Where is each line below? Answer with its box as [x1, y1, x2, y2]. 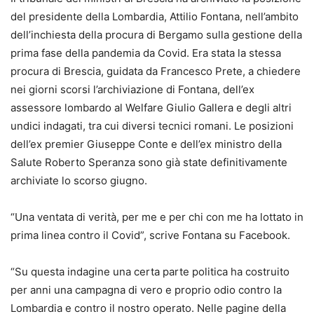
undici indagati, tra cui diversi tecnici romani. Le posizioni [11, 119, 294, 132]
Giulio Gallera [166, 101, 233, 114]
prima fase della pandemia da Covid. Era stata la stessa [11, 46, 281, 60]
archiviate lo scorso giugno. [11, 174, 147, 187]
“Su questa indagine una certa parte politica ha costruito [11, 265, 289, 278]
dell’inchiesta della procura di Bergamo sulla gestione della [11, 28, 302, 41]
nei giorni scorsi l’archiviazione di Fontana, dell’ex [11, 83, 254, 96]
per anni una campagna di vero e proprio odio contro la [11, 283, 282, 296]
